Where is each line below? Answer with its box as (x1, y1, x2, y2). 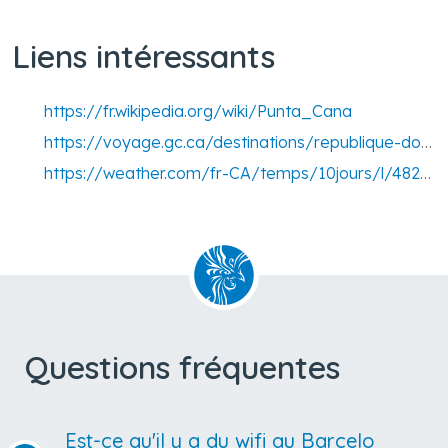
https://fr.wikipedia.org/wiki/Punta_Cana (44, 100, 352, 121)
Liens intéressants (12, 35, 275, 76)
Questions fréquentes (25, 346, 340, 387)
